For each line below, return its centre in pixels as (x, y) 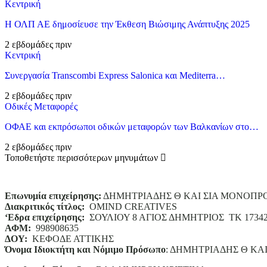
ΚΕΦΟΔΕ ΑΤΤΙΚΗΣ (73, 238)
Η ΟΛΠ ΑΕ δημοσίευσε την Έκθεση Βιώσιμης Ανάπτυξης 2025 (127, 24)
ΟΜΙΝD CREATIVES (131, 206)
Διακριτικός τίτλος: (45, 206)
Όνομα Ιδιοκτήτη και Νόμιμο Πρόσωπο (85, 249)
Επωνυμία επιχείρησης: (53, 195)
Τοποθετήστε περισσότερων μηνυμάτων (83, 157)
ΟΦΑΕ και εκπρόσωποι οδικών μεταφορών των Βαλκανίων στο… (132, 126)
